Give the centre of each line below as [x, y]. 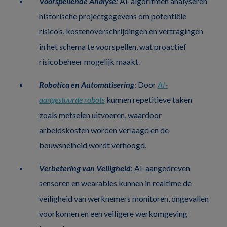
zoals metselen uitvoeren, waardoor [100, 115]
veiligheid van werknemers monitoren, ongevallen [124, 198]
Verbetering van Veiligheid [85, 168]
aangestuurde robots [72, 99]
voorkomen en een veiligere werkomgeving [113, 213]
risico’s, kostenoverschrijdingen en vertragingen [121, 31]
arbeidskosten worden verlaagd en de [104, 130]
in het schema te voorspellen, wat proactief [112, 46]
